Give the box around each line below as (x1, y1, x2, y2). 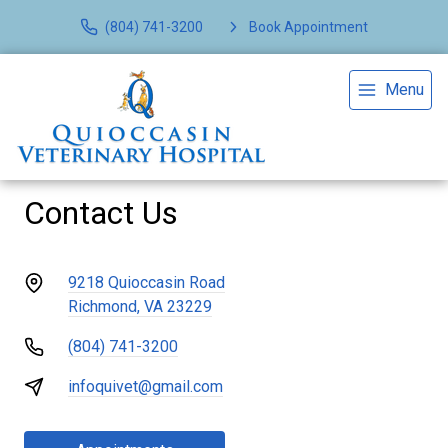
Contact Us (24, 194, 178, 232)
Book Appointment (249, 18, 368, 35)
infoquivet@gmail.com (68, 377, 223, 396)
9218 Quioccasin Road (68, 273, 225, 292)
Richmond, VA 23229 (68, 297, 212, 316)
